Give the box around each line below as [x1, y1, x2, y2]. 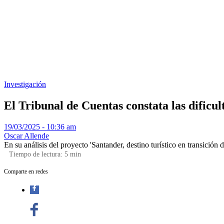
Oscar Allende [4, 131, 49, 140]
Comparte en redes [4, 167, 48, 175]
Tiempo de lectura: [9, 150, 64, 158]
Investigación [4, 80, 46, 88]
